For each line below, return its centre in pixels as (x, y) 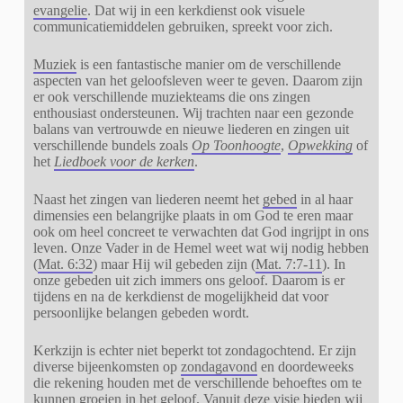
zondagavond (219, 366)
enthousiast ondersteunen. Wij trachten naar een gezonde (193, 112)
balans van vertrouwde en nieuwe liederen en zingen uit (191, 129)
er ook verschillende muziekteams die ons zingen (171, 96)
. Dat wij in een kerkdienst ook (176, 10)
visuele (285, 10)
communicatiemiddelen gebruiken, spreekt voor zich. (183, 26)
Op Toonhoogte (236, 145)
